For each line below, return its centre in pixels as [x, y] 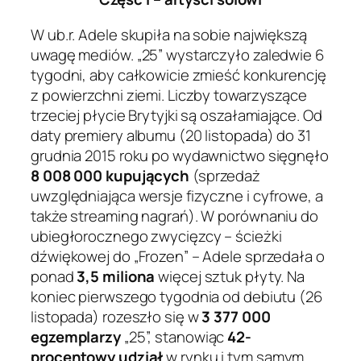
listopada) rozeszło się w [116, 316]
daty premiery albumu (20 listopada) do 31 [171, 135]
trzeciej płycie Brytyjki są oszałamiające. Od [176, 115]
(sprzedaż [225, 175]
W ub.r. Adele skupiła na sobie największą [169, 34]
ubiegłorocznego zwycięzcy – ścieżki [156, 236]
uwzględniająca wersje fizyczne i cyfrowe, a [177, 195]
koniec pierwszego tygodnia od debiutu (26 [176, 296]
